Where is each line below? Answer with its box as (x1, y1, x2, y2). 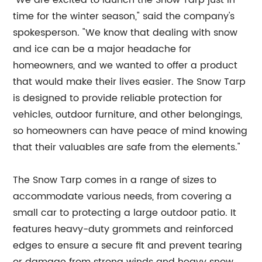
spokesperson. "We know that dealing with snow (13, 25, 238, 40)
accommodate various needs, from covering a (13, 189, 232, 204)
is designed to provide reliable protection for (13, 91, 223, 106)
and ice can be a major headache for (13, 42, 192, 57)
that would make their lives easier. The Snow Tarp (13, 74, 246, 89)
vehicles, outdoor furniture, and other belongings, (13, 107, 243, 122)
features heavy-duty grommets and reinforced (13, 222, 234, 237)
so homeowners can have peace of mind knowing (13, 123, 248, 139)
